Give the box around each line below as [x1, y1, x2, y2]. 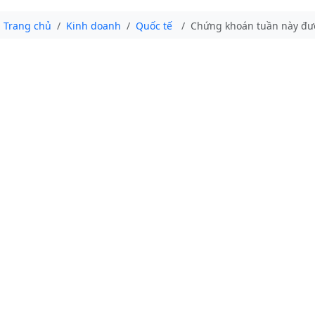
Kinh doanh [66, 18, 121, 32]
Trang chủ [4, 18, 51, 32]
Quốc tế [136, 18, 172, 32]
